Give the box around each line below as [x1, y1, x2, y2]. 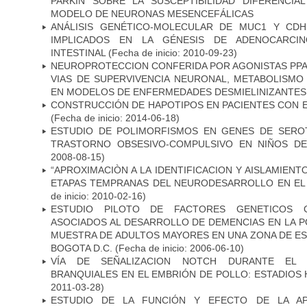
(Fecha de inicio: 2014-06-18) [51, 112, 180, 123]
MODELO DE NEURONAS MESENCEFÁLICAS [51, 8, 254, 19]
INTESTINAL [51, 47, 106, 58]
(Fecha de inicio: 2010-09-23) [106, 47, 237, 58]
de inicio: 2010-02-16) [51, 190, 146, 201]
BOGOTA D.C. [51, 242, 115, 254]
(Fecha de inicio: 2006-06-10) [115, 242, 244, 254]
